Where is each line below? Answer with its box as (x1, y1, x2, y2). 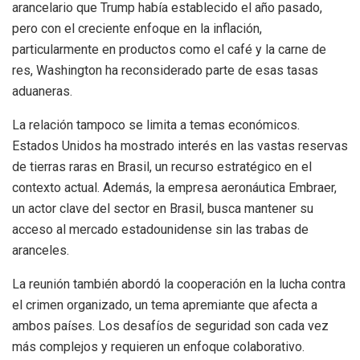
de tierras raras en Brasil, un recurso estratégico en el (12, 159, 312, 175)
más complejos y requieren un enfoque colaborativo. (12, 339, 305, 355)
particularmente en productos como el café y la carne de (12, 42, 326, 58)
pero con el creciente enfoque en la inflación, (12, 21, 262, 37)
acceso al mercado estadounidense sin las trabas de (12, 222, 309, 238)
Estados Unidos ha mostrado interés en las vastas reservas (12, 138, 348, 154)
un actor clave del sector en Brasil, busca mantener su (12, 201, 313, 217)
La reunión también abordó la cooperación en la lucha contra (12, 276, 346, 292)
